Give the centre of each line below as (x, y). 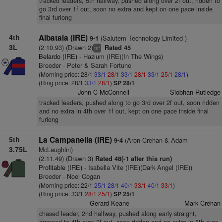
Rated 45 (116, 48)
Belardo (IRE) (58, 56)
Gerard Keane (110, 203)
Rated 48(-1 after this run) (132, 159)
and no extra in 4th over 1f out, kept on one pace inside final (124, 111)
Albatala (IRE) (63, 38)
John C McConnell (104, 92)
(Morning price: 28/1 (66, 74)
